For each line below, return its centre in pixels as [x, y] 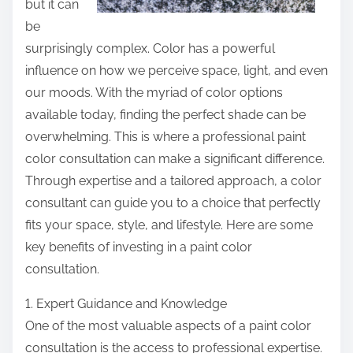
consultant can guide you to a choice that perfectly [173, 203]
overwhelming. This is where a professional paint [165, 137]
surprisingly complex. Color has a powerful [150, 49]
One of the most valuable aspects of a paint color [168, 326]
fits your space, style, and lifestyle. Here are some [169, 225]
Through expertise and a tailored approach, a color [173, 181]
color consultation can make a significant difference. [175, 159]
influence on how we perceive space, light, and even [176, 71]
